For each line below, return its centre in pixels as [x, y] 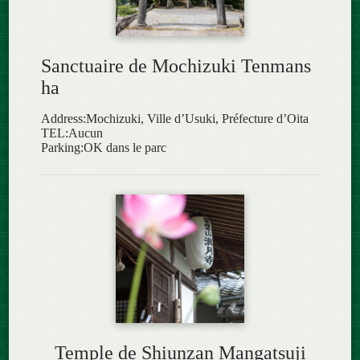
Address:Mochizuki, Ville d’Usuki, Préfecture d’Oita [175, 118]
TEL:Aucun [72, 133]
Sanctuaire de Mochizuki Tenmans [176, 65]
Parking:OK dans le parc [104, 147]
